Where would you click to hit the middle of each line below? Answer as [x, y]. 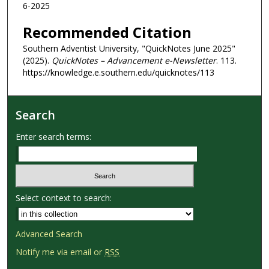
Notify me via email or [60, 252]
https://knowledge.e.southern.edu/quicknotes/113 [119, 73]
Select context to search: [64, 198]
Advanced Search [49, 234]
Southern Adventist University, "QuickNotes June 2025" [129, 49]
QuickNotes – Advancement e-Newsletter [134, 61]
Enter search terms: [54, 136]
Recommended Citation [107, 32]
